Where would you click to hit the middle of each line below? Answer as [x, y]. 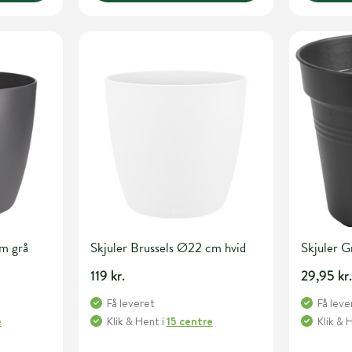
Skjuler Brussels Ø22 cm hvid [168, 247]
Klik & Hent [133, 321]
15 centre [189, 321]
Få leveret [130, 303]
